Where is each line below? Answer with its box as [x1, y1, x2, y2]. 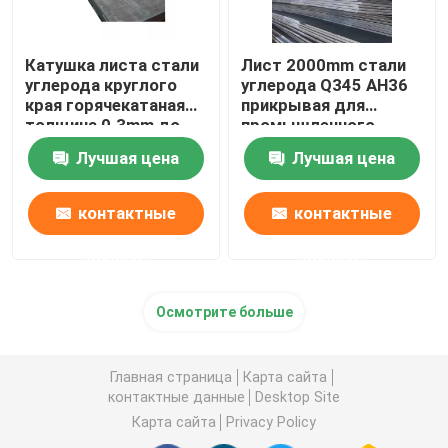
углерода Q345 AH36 [241, 75, 409, 96]
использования [241, 135, 365, 156]
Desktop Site [255, 388, 341, 405]
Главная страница [110, 368, 233, 385]
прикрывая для [241, 95, 366, 116]
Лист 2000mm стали [241, 55, 407, 76]
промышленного [241, 115, 376, 136]
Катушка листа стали [25, 55, 200, 76]
